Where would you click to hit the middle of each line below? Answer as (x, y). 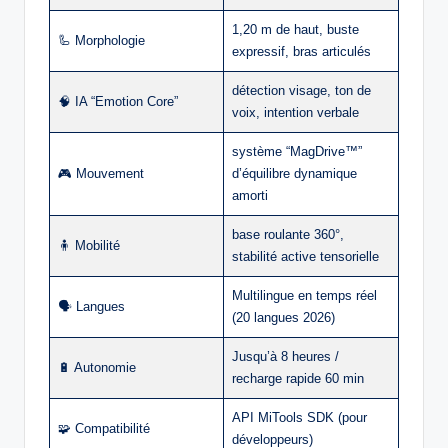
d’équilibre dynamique (294, 174)
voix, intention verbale (295, 113)
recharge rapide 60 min (298, 379)
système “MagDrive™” (297, 152)
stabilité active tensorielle (305, 257)
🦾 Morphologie (101, 41)
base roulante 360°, (288, 235)
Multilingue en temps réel (304, 296)
